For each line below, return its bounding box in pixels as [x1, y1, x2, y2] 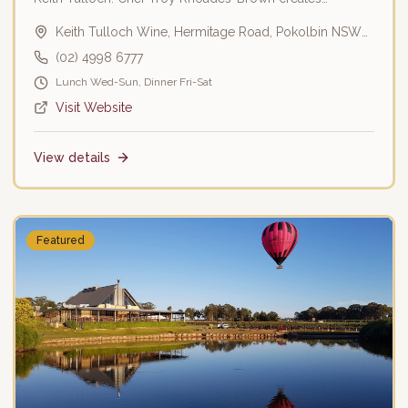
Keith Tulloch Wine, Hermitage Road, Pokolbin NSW [56, 25, 362, 40]
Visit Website [56, 100, 132, 116]
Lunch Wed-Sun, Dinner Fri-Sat [56, 76, 212, 89]
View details [34, 150, 110, 166]
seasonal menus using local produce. [34, 11, 255, 26]
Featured [36, 234, 85, 248]
